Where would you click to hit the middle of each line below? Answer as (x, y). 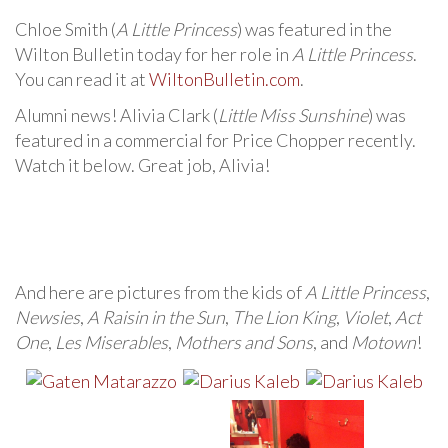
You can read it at (82, 79)
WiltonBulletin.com (224, 79)
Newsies (47, 317)
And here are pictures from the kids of (160, 292)
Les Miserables (111, 342)
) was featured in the (314, 29)
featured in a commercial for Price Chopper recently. (215, 140)
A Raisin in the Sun (156, 317)
